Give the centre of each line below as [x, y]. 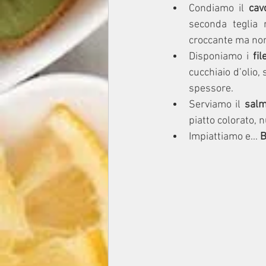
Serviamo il [217, 105]
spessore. [211, 89]
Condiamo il [219, 9]
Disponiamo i [219, 57]
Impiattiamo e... [224, 137]
